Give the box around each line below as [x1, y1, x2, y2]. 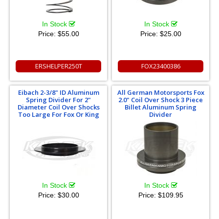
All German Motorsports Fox [117, 88, 204, 97]
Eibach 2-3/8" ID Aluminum [18, 88, 99, 97]
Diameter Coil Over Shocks [17, 103, 100, 112]
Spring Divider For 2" [26, 95, 91, 105]
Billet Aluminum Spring [125, 103, 197, 112]
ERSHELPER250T [35, 62, 82, 71]
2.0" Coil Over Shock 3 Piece [118, 95, 203, 105]
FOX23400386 [141, 62, 180, 71]
